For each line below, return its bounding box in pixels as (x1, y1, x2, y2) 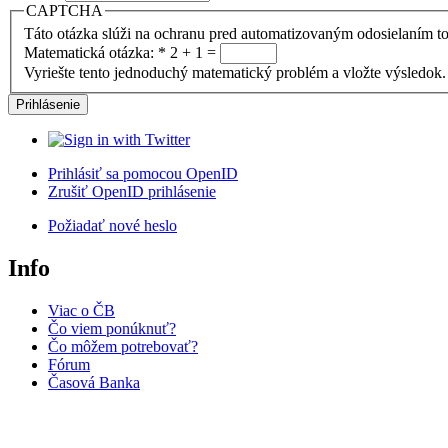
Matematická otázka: (24, 44, 158, 62)
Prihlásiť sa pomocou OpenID (48, 165, 238, 183)
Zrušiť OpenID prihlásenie (48, 183, 216, 201)
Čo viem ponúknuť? (48, 320, 176, 338)
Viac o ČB (48, 302, 115, 320)
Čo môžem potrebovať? (48, 338, 198, 356)
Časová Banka (48, 374, 140, 392)
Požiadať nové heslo (48, 217, 177, 235)
